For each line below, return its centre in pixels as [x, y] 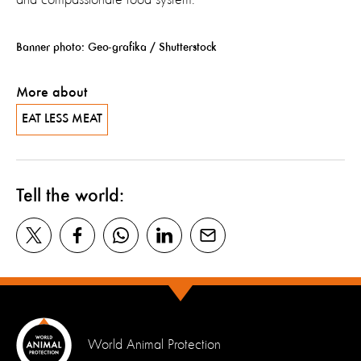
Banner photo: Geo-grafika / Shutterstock [116, 47]
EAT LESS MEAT [62, 119]
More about [52, 92]
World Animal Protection [154, 345]
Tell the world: [70, 196]
